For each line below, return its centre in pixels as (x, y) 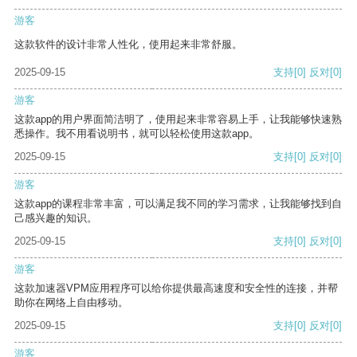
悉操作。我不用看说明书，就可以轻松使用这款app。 (137, 134)
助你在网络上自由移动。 (71, 303)
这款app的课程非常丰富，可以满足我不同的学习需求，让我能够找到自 (178, 204)
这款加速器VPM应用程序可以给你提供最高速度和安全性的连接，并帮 (176, 288)
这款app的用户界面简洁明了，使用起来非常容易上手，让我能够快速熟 (178, 120)
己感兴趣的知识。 (56, 218)
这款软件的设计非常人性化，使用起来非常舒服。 (128, 45)
